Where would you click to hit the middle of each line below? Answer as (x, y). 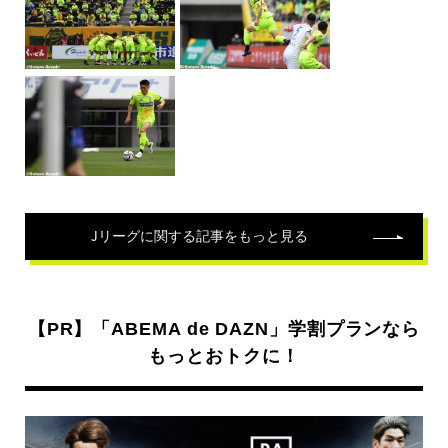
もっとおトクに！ (224, 356)
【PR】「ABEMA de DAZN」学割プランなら (224, 329)
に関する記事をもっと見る (223, 236)
